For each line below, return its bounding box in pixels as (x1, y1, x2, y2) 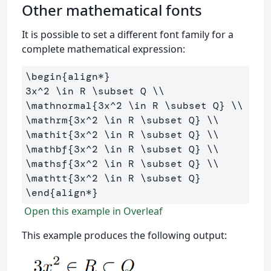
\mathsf (25, 157, 68, 171)
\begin (25, 70, 62, 83)
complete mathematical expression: (22, 42, 185, 56)
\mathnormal (25, 99, 92, 113)
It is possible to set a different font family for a (22, 28, 233, 42)
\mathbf (25, 143, 68, 156)
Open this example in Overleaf (22, 204, 163, 218)
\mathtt (25, 172, 68, 185)
